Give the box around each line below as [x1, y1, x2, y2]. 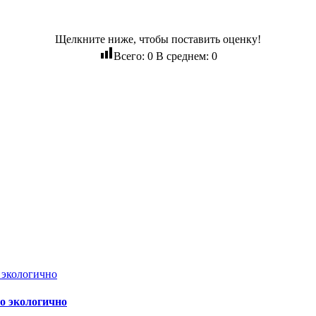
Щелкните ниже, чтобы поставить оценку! [55, 32, 261, 45]
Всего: [113, 49, 147, 62]
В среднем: [152, 49, 212, 62]
